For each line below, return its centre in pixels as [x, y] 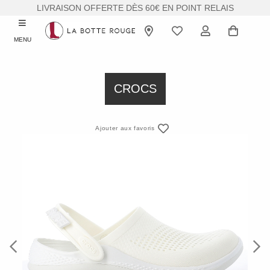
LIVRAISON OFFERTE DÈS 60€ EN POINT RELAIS [135, 8]
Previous [25, 259]
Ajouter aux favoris [125, 128]
